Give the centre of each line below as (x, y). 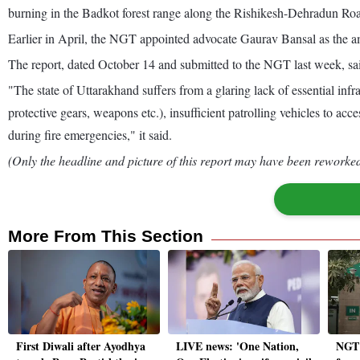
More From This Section (106, 235)
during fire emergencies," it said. (90, 134)
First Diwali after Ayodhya (81, 346)
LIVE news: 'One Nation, (237, 346)
